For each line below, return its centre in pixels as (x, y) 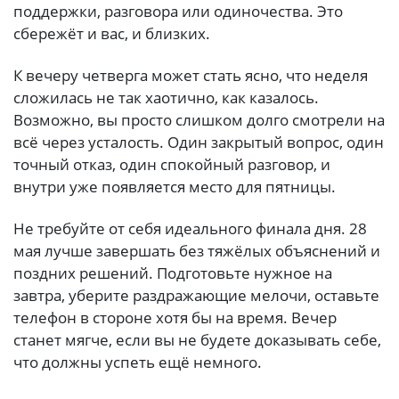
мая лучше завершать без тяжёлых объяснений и (197, 251)
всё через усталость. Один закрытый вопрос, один (199, 142)
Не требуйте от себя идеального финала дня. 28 (190, 229)
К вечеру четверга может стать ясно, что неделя (191, 76)
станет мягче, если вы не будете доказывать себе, (197, 340)
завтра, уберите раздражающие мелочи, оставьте (196, 296)
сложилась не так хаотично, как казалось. (166, 98)
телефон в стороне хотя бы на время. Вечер (175, 318)
